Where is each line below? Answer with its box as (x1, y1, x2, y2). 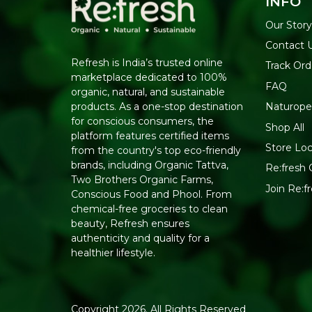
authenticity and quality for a (71, 232, 210, 245)
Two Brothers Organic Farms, (71, 173, 213, 187)
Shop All (265, 120, 304, 134)
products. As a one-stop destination (71, 100, 243, 114)
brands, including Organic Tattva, (71, 159, 228, 172)
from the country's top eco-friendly (71, 144, 241, 157)
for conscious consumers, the (71, 115, 214, 128)
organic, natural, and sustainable (71, 86, 225, 99)
